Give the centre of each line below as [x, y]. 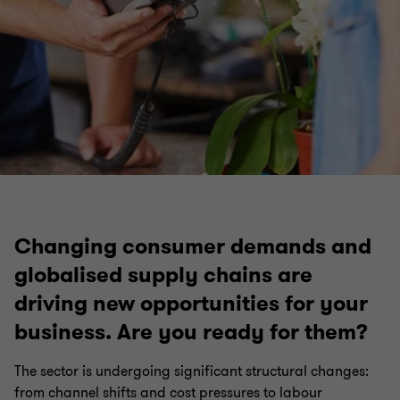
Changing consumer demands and [193, 246]
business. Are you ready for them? [191, 332]
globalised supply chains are [163, 275]
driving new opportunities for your [191, 304]
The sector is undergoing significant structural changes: [192, 371]
